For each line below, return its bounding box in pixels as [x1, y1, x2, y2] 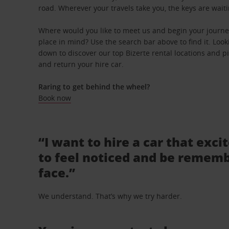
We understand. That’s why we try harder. [38, 191, 182, 201]
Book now [38, 93, 72, 103]
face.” [38, 164, 76, 181]
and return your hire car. [38, 59, 124, 69]
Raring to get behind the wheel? [38, 82, 150, 91]
